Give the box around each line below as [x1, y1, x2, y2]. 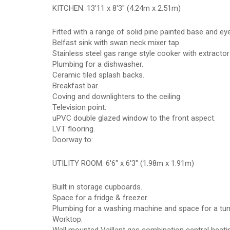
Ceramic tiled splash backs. [52, 70, 144, 80]
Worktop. [52, 215, 83, 224]
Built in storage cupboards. [52, 182, 142, 191]
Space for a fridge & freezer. [52, 193, 148, 202]
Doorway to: [52, 135, 93, 144]
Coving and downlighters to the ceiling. [52, 92, 182, 101]
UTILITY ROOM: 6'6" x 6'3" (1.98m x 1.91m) [52, 159, 194, 168]
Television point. [52, 103, 106, 112]
